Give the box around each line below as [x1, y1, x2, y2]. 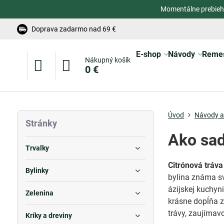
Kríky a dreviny [25, 211, 72, 219]
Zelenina [25, 189, 53, 197]
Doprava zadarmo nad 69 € [31, 24, 116, 33]
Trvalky [25, 144, 49, 152]
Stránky [25, 118, 57, 128]
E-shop [135, 49, 161, 59]
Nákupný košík [84, 56, 130, 64]
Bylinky [25, 166, 48, 174]
